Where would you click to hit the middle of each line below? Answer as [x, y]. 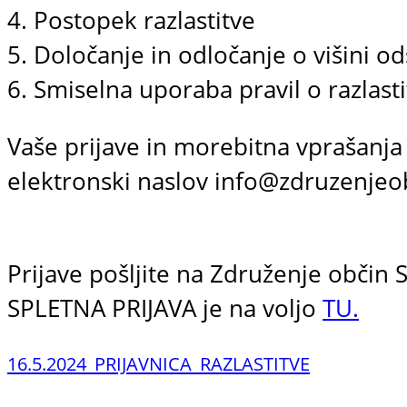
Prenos [355, 363]
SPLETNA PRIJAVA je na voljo [165, 309]
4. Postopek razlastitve [131, 20]
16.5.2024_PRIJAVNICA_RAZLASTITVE [159, 363]
